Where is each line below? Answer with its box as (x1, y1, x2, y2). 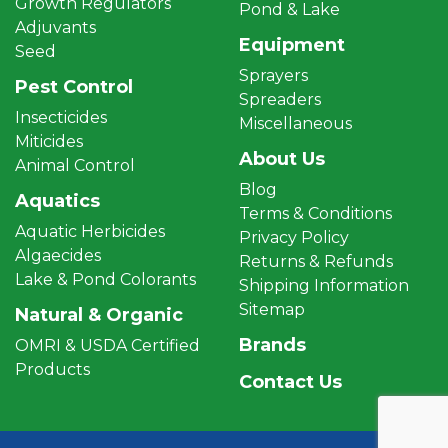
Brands (239, 334, 306, 357)
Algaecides (15, 246, 101, 266)
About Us (239, 148, 325, 171)
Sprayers (239, 66, 308, 86)
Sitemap (239, 300, 305, 320)
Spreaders (239, 90, 321, 110)
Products (15, 360, 90, 380)
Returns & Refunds (239, 252, 393, 272)
